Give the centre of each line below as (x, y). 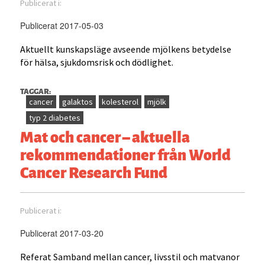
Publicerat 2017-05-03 (62, 26)
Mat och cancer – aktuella (105, 136)
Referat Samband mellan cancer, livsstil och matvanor (130, 257)
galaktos (78, 102)
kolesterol (120, 102)
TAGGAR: (36, 91)
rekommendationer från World (126, 154)
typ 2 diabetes (55, 118)
